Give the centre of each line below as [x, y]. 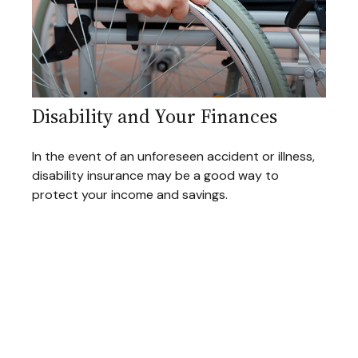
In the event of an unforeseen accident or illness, [173, 157]
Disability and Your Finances [155, 117]
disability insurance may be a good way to [155, 176]
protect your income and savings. [130, 195]
